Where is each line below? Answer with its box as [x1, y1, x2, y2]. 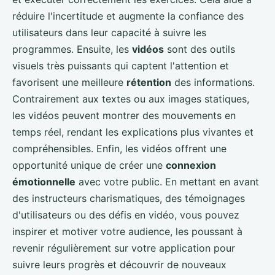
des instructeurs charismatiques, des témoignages [12, 192, 245, 205]
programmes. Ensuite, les [12, 43, 132, 56]
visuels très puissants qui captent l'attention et [12, 60, 229, 72]
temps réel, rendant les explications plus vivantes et [12, 126, 254, 139]
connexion [166, 159, 216, 172]
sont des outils [164, 43, 235, 56]
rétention [126, 76, 171, 89]
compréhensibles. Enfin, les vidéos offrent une [12, 142, 227, 155]
